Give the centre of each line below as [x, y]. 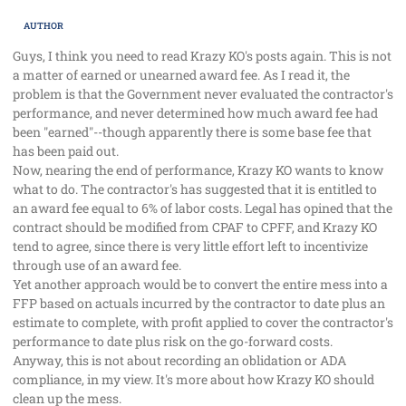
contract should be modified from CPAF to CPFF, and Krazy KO [195, 227]
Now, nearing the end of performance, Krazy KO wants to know [198, 170]
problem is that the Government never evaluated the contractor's [203, 94]
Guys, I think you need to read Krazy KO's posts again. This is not [202, 56]
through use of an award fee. [97, 266]
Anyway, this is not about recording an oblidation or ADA [179, 361]
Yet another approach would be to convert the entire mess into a [200, 285]
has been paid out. [66, 151]
